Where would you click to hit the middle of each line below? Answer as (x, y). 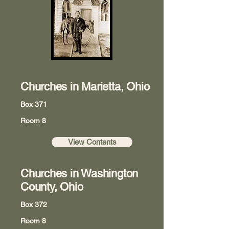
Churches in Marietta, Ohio (85, 87)
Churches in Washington (79, 174)
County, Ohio (52, 187)
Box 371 (34, 104)
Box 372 (34, 204)
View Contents (92, 142)
